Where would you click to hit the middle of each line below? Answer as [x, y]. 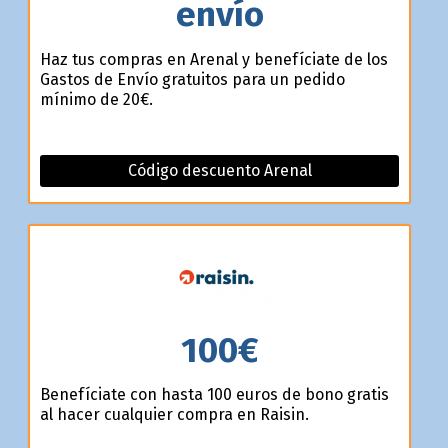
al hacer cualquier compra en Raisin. [174, 415]
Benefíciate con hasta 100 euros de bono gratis [214, 395]
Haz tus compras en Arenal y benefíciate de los [213, 59]
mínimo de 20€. [96, 99]
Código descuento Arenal [219, 170]
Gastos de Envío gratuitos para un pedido [192, 79]
